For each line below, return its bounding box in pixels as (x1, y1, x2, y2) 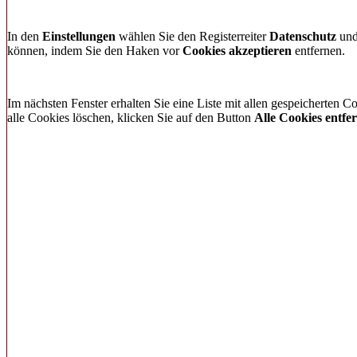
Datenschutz (269, 29, 336, 43)
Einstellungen (42, 29, 116, 43)
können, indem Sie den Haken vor (7, 44, 182, 57)
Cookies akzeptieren (182, 44, 292, 57)
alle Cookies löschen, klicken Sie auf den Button (7, 111, 254, 124)
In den (7, 29, 42, 43)
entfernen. (292, 44, 345, 57)
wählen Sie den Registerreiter (116, 29, 269, 43)
